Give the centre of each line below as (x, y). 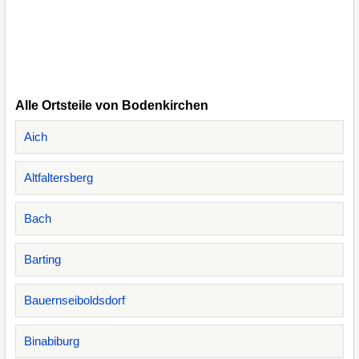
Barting (42, 259)
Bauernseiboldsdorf (75, 300)
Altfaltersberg (58, 177)
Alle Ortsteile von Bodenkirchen (112, 105)
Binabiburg (52, 341)
